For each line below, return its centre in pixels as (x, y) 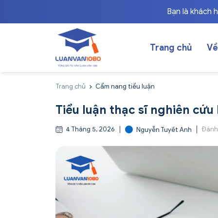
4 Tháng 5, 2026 (89, 129)
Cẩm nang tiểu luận (125, 86)
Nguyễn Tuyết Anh (164, 129)
